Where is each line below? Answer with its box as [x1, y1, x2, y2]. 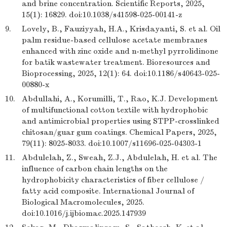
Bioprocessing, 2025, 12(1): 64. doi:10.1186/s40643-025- [22, 69, 220, 78]
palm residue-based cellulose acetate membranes [22, 35, 207, 45]
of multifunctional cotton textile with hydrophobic [22, 105, 208, 115]
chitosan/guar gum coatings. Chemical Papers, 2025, [22, 128, 217, 137]
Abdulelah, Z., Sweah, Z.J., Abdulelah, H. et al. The [22, 153, 217, 162]
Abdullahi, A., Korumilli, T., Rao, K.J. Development [22, 94, 218, 103]
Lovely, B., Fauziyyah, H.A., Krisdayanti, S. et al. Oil [22, 24, 220, 33]
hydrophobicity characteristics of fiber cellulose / [22, 175, 204, 184]
